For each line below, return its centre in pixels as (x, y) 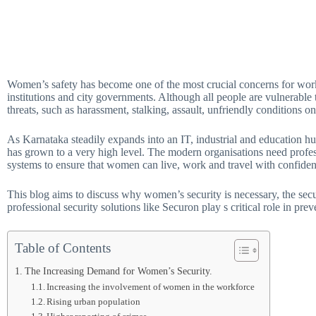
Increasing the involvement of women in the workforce (151, 287)
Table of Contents (63, 248)
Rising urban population (94, 302)
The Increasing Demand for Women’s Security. (118, 271)
